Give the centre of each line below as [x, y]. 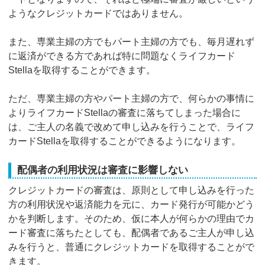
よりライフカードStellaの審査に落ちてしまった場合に [125, 112]
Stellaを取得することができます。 [82, 70]
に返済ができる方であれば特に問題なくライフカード [122, 56]
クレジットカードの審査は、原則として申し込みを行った [132, 190]
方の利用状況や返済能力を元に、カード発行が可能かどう [132, 204]
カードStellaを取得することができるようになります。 [125, 141]
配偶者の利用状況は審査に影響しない [103, 170]
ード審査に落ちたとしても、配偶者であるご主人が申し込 [132, 232]
